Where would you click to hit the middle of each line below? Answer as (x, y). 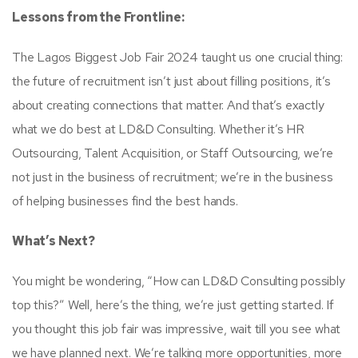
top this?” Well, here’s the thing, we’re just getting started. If (173, 304)
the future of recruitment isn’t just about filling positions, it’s (171, 81)
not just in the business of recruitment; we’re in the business (173, 177)
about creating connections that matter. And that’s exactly (168, 105)
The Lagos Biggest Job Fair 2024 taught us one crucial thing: (177, 57)
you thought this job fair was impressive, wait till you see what (177, 328)
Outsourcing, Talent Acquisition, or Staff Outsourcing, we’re (173, 153)
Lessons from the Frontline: (98, 17)
